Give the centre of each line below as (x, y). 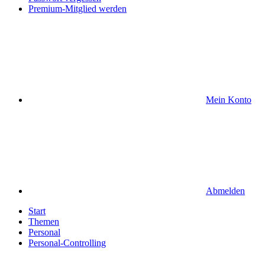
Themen (44, 222)
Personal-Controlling (67, 243)
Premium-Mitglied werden (77, 9)
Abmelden (225, 191)
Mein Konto (229, 100)
